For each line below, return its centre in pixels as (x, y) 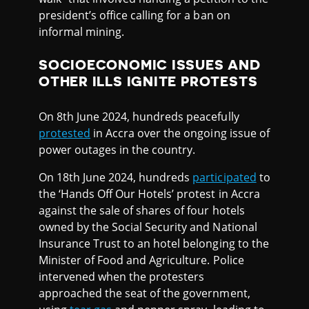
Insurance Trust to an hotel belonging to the (154, 243)
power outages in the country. (117, 149)
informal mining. (82, 32)
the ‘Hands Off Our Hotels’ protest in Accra (149, 193)
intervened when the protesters (122, 276)
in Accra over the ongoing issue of (180, 133)
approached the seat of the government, (144, 293)
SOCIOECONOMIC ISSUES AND (150, 65)
